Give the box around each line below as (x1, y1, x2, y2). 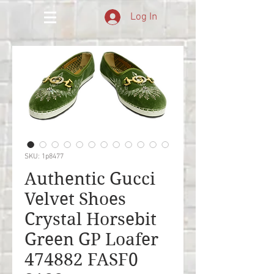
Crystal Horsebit (24, 209, 157, 229)
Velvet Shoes (24, 189, 126, 209)
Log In (130, 10, 158, 23)
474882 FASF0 (24, 250, 138, 270)
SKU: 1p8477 (24, 152, 64, 161)
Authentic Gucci (24, 169, 155, 189)
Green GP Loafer (24, 229, 158, 250)
